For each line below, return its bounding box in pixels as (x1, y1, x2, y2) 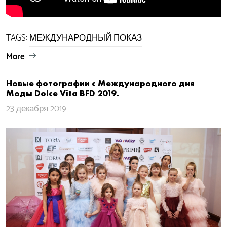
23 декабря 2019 (6, 102, 66, 116)
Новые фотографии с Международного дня (6, 78, 195, 89)
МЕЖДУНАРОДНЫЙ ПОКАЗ (29, 31, 142, 45)
